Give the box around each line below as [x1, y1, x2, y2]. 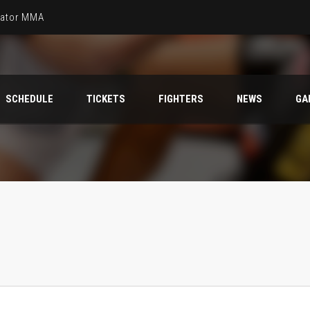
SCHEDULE [6, 93, 53, 105]
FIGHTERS [158, 93, 203, 105]
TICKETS [86, 93, 125, 105]
